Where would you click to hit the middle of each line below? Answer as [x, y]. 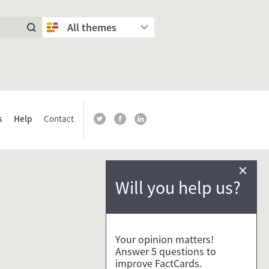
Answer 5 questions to [166, 252]
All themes [92, 27]
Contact [59, 119]
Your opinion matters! [165, 240]
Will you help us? [178, 188]
